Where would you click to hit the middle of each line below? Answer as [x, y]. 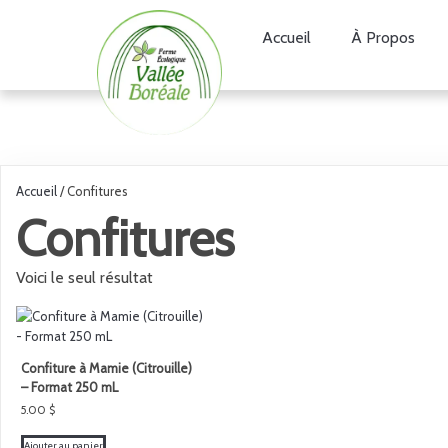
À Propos [382, 37]
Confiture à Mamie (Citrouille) [106, 368]
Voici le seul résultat [84, 277]
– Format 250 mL [69, 387]
